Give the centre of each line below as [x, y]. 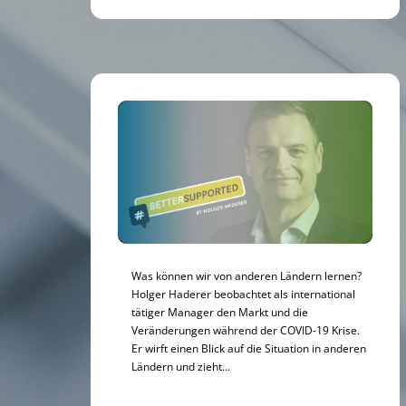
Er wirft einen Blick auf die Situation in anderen [249, 348]
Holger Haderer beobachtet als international [243, 293]
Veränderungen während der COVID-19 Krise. [246, 329]
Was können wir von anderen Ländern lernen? [246, 275]
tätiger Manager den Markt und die [220, 311]
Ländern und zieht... [181, 366]
